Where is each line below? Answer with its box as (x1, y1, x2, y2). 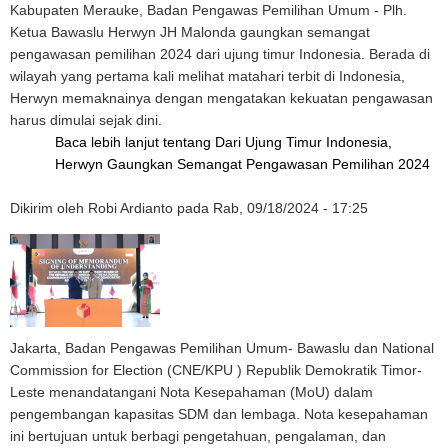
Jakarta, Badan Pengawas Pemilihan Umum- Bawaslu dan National (10, 340, 434, 356)
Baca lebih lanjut (55, 134, 163, 150)
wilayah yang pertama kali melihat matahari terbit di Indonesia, (10, 68, 405, 84)
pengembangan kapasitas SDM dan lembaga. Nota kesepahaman (10, 406, 428, 422)
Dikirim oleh (10, 200, 88, 216)
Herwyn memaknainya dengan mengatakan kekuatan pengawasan (10, 90, 433, 106)
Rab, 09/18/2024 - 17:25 (213, 200, 368, 216)
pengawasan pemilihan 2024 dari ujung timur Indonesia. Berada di (10, 46, 430, 62)
